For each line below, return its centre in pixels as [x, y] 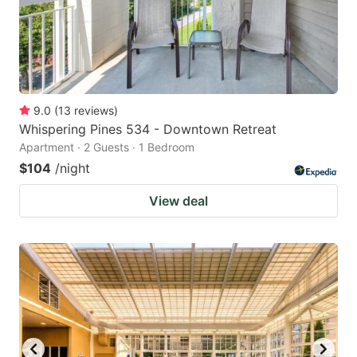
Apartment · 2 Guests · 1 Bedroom [107, 147]
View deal [178, 200]
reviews [94, 110]
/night [73, 168]
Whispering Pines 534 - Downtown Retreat [148, 129]
